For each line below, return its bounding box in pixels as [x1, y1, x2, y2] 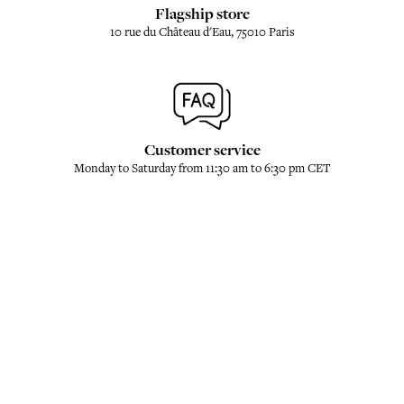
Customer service [143, 140, 261, 161]
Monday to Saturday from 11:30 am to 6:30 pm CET [73, 161, 331, 176]
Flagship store [154, 4, 250, 24]
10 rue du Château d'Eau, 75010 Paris [109, 24, 295, 40]
